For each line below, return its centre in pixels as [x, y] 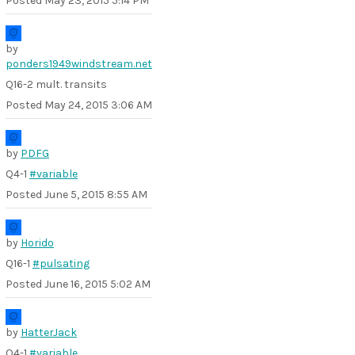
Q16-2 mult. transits [56, 84]
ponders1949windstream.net [79, 64]
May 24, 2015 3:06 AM [98, 105]
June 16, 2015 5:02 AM [97, 284]
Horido [37, 243]
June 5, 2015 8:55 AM [96, 195]
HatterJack [49, 332]
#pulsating [61, 263]
